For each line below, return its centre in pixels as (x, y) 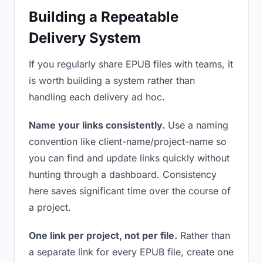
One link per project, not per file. (103, 235)
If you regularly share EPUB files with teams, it (131, 64)
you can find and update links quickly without (129, 158)
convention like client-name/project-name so (128, 141)
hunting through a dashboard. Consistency (123, 174)
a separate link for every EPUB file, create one (131, 252)
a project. (50, 207)
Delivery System (85, 38)
